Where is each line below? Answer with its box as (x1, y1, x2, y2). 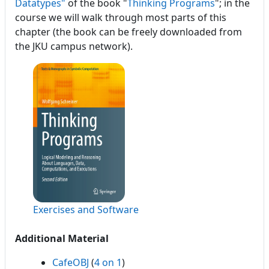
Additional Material (15, 231, 109, 245)
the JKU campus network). (15, 40, 133, 53)
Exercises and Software (33, 202, 139, 216)
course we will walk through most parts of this (15, 11, 226, 24)
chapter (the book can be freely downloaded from (15, 25, 242, 38)
